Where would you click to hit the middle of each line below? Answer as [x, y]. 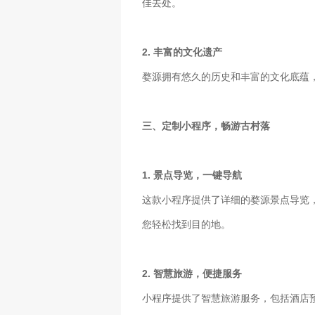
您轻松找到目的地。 [186, 224]
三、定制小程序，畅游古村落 [206, 126]
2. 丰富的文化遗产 [182, 52]
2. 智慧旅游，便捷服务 [192, 274]
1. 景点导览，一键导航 [192, 175]
